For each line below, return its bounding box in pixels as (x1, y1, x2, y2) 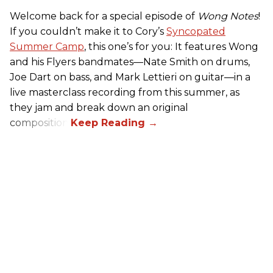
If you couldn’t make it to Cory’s (10, 26, 166, 38)
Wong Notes (197, 10, 258, 23)
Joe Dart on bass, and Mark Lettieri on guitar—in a (10, 71, 250, 83)
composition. (10, 117, 71, 129)
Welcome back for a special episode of (10, 10, 197, 23)
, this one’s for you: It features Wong (84, 41, 258, 53)
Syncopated (166, 26, 225, 38)
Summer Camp (10, 41, 84, 53)
